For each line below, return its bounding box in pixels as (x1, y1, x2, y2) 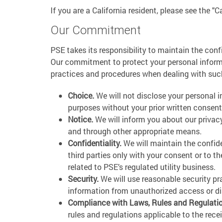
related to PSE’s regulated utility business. (68, 162, 216, 172)
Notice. (68, 114, 93, 124)
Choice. (68, 90, 94, 101)
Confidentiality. (68, 138, 121, 148)
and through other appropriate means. (68, 126, 202, 136)
